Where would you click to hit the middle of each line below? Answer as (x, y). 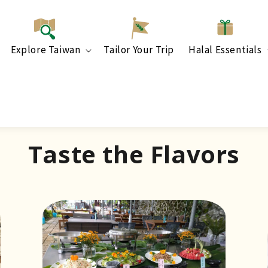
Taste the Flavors (134, 154)
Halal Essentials (225, 50)
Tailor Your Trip (139, 50)
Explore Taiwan (45, 50)
